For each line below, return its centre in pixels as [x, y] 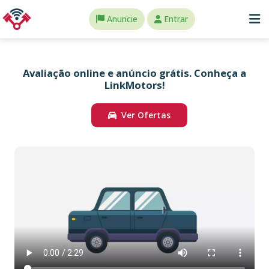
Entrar [176, 19]
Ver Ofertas [146, 115]
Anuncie [122, 19]
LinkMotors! [134, 85]
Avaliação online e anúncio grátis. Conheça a [134, 73]
